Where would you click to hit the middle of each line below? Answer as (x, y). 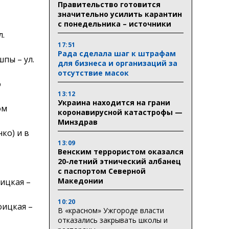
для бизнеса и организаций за (118, 63)
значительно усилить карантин (120, 14)
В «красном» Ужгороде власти (111, 210)
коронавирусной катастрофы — (120, 112)
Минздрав (78, 122)
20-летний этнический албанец (119, 161)
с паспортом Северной (102, 171)
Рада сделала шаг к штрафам (117, 53)
